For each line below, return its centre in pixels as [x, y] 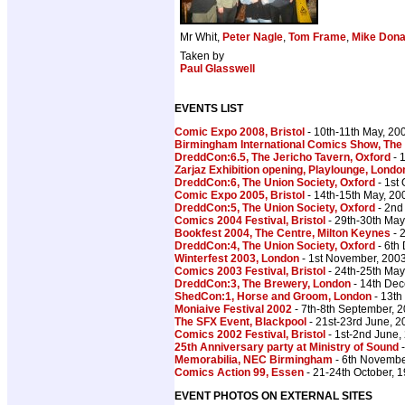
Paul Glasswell [217, 69]
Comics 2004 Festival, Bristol [250, 221]
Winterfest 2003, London [237, 259]
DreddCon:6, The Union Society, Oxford [275, 183]
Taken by [202, 57]
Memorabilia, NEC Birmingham [254, 360]
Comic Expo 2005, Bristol [240, 196]
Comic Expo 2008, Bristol [240, 132]
